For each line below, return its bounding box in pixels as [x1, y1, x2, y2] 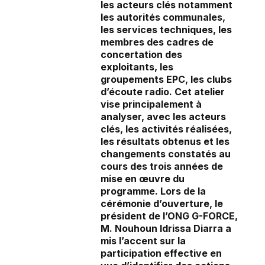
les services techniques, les [101, 24, 232, 36]
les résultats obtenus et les [101, 135, 230, 148]
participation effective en [101, 247, 222, 260]
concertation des [101, 49, 182, 61]
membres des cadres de [101, 36, 214, 49]
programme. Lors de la [101, 185, 206, 198]
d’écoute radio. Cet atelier [101, 86, 225, 98]
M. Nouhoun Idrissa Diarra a [101, 222, 231, 235]
